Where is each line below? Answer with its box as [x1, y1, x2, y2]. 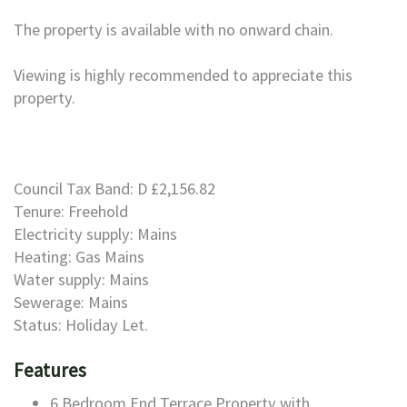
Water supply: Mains [14, 269, 149, 290]
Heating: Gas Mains [14, 246, 144, 267]
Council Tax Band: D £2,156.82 [14, 178, 215, 199]
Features [14, 358, 86, 382]
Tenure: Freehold [14, 201, 128, 222]
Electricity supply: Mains [14, 223, 177, 244]
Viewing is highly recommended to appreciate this [14, 65, 352, 85]
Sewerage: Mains [14, 292, 128, 313]
